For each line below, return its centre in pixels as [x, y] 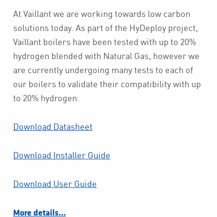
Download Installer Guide [62, 155]
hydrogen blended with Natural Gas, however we [106, 56]
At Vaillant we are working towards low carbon [101, 14]
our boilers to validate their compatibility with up [107, 84]
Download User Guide [55, 183]
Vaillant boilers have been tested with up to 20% [104, 42]
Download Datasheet [53, 126]
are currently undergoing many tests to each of [103, 70]
